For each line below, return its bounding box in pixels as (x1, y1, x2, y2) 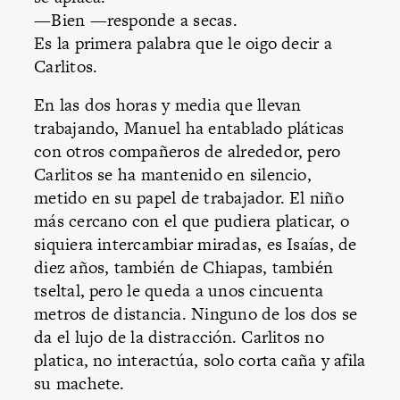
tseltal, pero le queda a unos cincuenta (34, 279, 324, 304)
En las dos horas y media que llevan (34, 93, 302, 118)
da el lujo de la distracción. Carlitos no (34, 325, 324, 350)
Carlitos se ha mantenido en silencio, (34, 162, 312, 187)
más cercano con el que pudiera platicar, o (34, 209, 350, 234)
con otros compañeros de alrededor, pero (34, 139, 341, 164)
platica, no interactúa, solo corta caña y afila (34, 348, 366, 373)
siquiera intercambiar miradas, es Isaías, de (34, 232, 357, 257)
